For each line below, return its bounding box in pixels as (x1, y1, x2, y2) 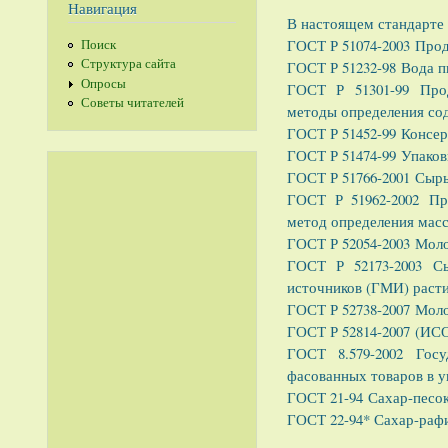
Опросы (80, 74, 126, 92)
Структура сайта (80, 55, 176, 73)
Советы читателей (80, 94, 184, 112)
